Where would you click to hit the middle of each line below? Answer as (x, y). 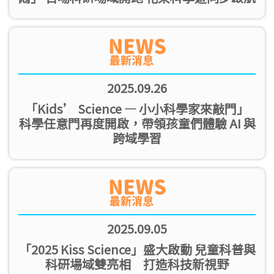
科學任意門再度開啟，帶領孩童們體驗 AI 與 (137, 124)
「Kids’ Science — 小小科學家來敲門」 (137, 109)
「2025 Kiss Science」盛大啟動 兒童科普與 (137, 250)
